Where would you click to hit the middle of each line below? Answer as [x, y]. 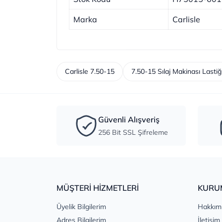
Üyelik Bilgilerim [81, 207]
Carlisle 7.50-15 [90, 72]
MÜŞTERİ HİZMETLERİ [98, 188]
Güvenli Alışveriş [129, 120]
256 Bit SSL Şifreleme [133, 133]
